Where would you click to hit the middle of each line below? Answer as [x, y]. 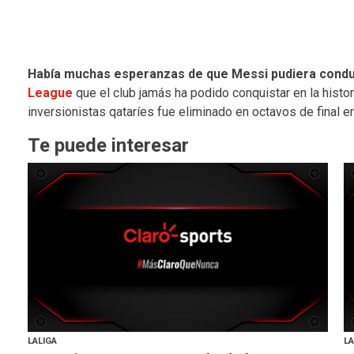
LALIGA [42, 341]
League [50, 92]
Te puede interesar [108, 145]
